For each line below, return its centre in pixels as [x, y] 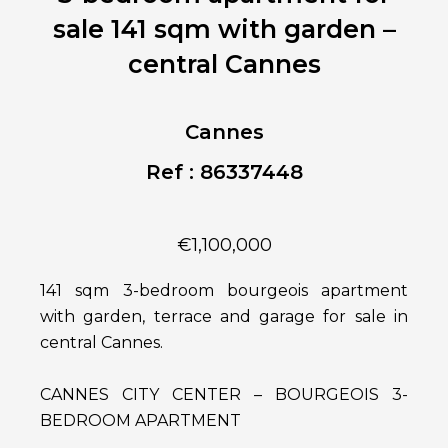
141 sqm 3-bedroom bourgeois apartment [224, 291]
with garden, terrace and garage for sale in [224, 317]
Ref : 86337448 [224, 172]
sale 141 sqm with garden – [224, 29]
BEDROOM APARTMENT [140, 421]
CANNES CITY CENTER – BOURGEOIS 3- [224, 395]
